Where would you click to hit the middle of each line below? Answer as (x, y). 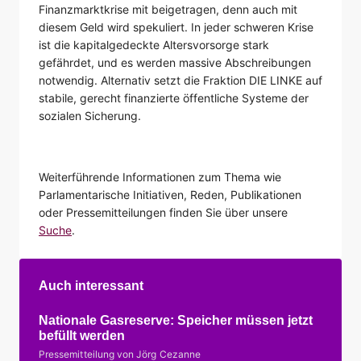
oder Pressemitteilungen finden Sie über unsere (163, 212)
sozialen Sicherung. (90, 115)
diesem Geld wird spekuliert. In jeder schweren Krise (176, 27)
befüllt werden (82, 335)
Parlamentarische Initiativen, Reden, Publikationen (170, 194)
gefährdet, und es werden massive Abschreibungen (175, 62)
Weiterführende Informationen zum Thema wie (160, 176)
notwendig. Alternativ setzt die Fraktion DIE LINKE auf (180, 80)
